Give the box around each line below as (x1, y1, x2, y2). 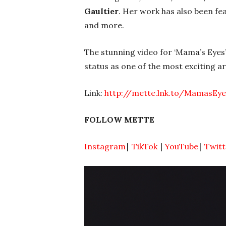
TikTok (132, 141, 157, 152)
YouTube (164, 141, 198, 152)
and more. (84, 20, 124, 31)
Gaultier (84, 6, 119, 17)
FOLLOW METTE (84, 115, 154, 125)
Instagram (84, 141, 126, 152)
